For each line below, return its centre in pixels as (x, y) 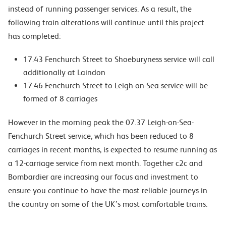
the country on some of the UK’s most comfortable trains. (108, 204)
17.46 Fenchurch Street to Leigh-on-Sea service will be (116, 86)
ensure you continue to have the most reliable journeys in (108, 190)
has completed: (34, 36)
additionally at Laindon (64, 72)
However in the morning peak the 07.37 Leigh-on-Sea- (101, 122)
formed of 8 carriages (60, 99)
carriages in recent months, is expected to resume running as (112, 150)
